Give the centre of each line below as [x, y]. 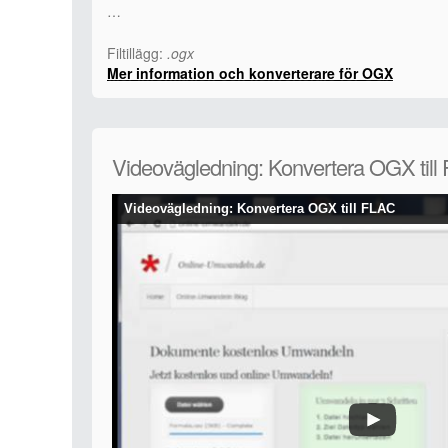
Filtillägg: [137, 53]
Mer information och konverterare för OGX [250, 73]
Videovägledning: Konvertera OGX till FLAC [259, 208]
